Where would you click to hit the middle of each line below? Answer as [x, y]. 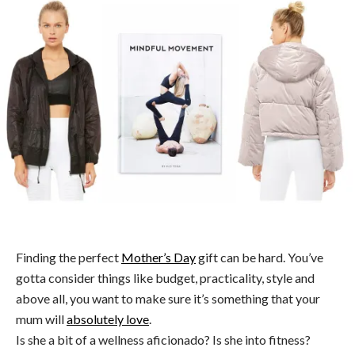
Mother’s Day [158, 258]
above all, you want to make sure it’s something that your [168, 299]
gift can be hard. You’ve [260, 258]
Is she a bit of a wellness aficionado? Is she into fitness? [163, 340]
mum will [41, 319]
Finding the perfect [69, 258]
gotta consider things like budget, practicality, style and [165, 278]
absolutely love [108, 319]
